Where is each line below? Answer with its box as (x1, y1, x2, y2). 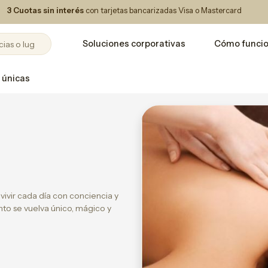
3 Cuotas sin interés (7, 5, 84, 15)
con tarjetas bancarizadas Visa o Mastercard (84, 5, 242, 15)
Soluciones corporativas (83, 38, 185, 49)
